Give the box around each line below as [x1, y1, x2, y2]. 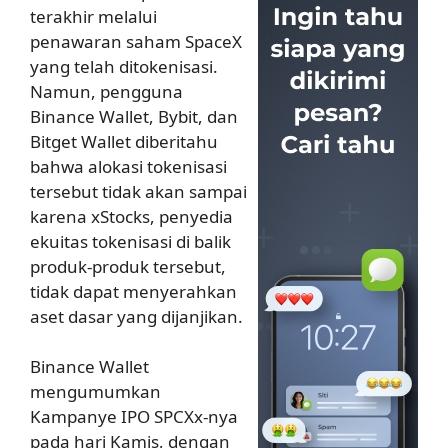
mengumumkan [30, 380, 161, 404]
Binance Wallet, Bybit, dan [30, 104, 238, 128]
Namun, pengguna [30, 79, 183, 103]
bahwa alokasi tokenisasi [30, 154, 227, 178]
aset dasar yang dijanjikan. [30, 304, 243, 328]
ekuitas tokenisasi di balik [30, 229, 231, 253]
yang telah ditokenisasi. [30, 54, 218, 78]
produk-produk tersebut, [30, 254, 226, 278]
